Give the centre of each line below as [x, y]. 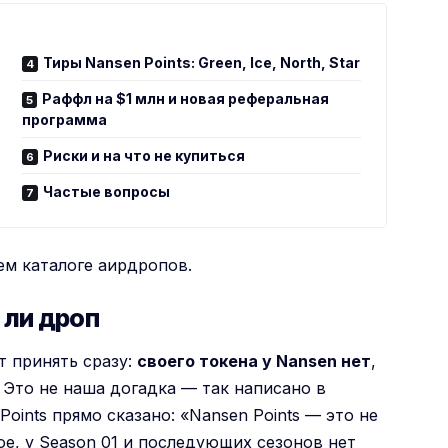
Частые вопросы [107, 191]
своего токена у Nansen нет [254, 360]
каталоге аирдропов [105, 264]
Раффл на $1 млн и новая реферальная [186, 98]
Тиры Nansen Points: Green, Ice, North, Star [202, 62]
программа [65, 119]
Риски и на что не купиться [144, 155]
